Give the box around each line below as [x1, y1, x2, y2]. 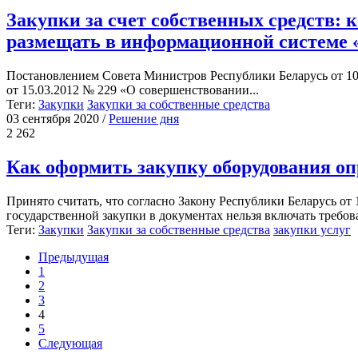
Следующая [38, 336, 102, 350]
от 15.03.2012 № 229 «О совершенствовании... [6, 83, 259, 97]
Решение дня [109, 112, 179, 126]
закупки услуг [273, 223, 351, 237]
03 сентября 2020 [6, 112, 99, 126]
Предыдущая [38, 250, 109, 264]
